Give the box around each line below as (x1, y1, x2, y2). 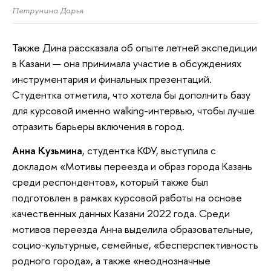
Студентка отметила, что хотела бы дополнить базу (12, 87, 250, 102)
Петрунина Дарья (12, 5, 83, 16)
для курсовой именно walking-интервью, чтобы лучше (12, 103, 255, 117)
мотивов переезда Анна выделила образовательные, (12, 221, 253, 236)
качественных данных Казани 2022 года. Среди (12, 206, 230, 220)
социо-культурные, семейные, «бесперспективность (12, 237, 258, 252)
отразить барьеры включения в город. (12, 119, 184, 133)
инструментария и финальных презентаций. (12, 71, 212, 86)
